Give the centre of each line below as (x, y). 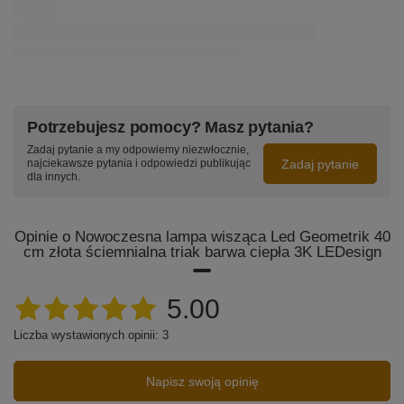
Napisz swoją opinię (202, 381)
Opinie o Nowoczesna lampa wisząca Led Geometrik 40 (202, 237)
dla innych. (54, 177)
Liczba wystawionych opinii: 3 (91, 335)
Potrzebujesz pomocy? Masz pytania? (170, 128)
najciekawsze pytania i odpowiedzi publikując (139, 164)
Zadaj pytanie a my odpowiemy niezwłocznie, (138, 150)
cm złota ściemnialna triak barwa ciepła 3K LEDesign (202, 252)
